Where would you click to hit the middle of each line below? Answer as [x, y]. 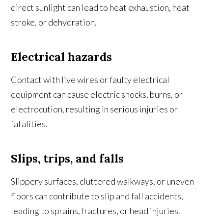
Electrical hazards [62, 57]
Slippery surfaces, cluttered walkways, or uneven [103, 181]
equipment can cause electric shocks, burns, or [97, 95]
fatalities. [29, 124]
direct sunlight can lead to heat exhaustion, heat [100, 8]
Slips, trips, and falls [68, 159]
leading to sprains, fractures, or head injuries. [96, 211]
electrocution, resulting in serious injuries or [95, 109]
